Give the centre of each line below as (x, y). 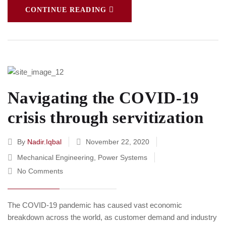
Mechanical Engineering (55, 157)
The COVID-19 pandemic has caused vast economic (95, 205)
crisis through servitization (106, 117)
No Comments (40, 171)
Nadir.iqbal (44, 142)
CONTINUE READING (66, 10)
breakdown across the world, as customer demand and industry (112, 217)
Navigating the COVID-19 (103, 98)
